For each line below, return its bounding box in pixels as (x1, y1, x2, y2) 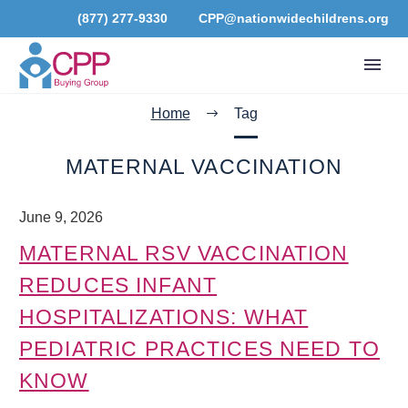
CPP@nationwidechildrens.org (199, 11, 389, 25)
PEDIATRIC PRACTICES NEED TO (19, 336, 381, 361)
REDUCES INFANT (19, 272, 218, 297)
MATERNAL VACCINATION (66, 155, 342, 178)
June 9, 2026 (19, 209, 103, 225)
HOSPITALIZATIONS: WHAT (19, 304, 309, 329)
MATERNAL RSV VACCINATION (19, 240, 349, 265)
